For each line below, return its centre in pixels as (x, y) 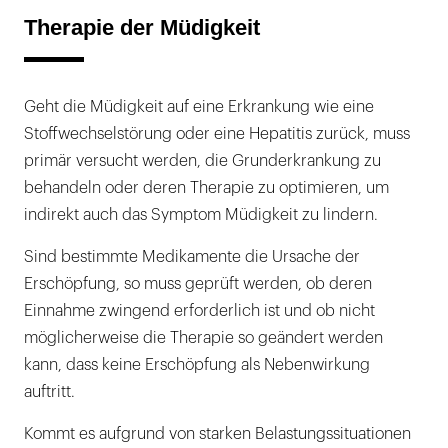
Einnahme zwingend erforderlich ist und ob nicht (199, 311)
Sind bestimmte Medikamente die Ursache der (192, 257)
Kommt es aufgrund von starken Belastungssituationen (217, 434)
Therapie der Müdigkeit (142, 28)
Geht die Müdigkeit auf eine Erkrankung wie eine (199, 107)
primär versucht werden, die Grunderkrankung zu (202, 161)
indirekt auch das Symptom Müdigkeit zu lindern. (201, 215)
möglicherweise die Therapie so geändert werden (203, 338)
